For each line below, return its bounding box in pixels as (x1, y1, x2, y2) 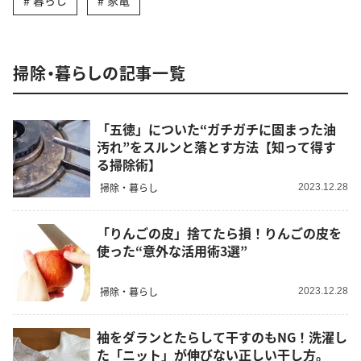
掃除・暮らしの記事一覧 (13, 60, 186, 85)
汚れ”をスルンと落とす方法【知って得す (97, 136, 336, 156)
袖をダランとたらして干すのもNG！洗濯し (97, 326, 347, 346)
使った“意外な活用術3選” (97, 240, 247, 260)
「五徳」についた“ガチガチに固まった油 (97, 118, 336, 139)
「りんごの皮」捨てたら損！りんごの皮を (97, 222, 342, 243)
